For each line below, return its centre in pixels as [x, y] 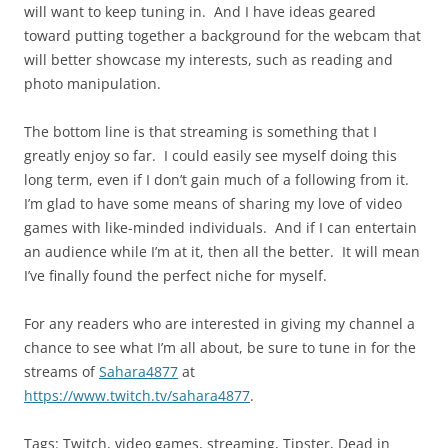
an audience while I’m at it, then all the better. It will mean [222, 251]
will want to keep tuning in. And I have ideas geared [200, 11]
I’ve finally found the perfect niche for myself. [175, 275]
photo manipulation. [92, 83]
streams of [61, 371]
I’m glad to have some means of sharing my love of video [213, 203]
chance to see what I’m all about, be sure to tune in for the [220, 347]
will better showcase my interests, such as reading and [208, 59]
